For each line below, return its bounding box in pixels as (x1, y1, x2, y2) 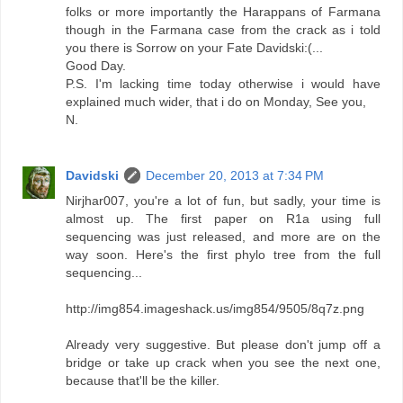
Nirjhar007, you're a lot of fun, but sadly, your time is (66, 193, 381, 208)
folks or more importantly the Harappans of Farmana (66, 4, 381, 19)
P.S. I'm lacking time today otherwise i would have (66, 76, 381, 91)
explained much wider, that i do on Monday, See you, (66, 94, 367, 109)
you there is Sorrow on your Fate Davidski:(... (66, 40, 324, 55)
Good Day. (66, 58, 127, 73)
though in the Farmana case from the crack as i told (66, 22, 381, 37)
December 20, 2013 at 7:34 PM (146, 167, 325, 183)
